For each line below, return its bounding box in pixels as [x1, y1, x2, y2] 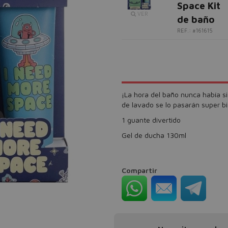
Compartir [122, 166, 157, 175]
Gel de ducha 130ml [122, 131, 186, 139]
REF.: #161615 [177, 27, 213, 34]
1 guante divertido [122, 116, 181, 124]
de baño [177, 14, 215, 25]
